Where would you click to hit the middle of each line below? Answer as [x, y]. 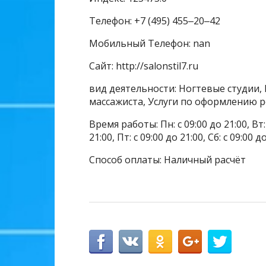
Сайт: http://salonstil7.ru [144, 66]
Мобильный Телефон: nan [150, 44]
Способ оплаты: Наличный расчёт [167, 160]
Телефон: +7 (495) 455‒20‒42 [155, 21]
